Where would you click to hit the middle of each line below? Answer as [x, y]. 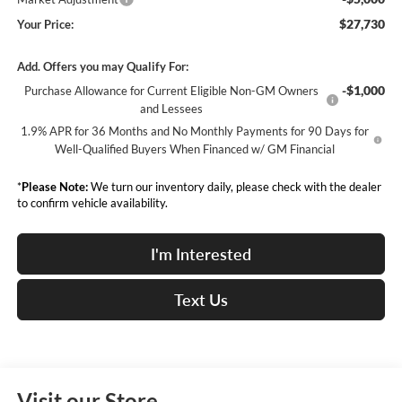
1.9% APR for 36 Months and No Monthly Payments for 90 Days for [195, 131]
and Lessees [171, 109]
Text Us [201, 300]
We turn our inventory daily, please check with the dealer [234, 187]
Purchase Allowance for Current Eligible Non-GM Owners [171, 91]
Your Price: [45, 25]
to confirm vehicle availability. [92, 203]
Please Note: [54, 187]
